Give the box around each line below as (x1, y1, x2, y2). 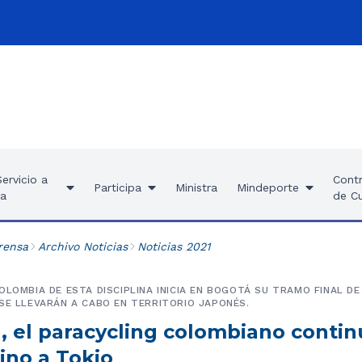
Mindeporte (236, 181, 299, 194)
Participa (93, 181, 141, 194)
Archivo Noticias (37, 240, 128, 253)
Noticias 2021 (137, 240, 210, 253)
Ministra (175, 181, 217, 194)
